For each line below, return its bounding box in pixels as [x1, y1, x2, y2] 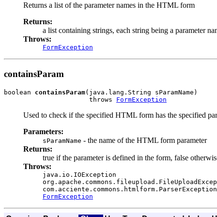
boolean [4, 88, 35, 96]
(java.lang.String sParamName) [85, 88, 198, 96]
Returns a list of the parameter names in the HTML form [23, 1, 195, 10]
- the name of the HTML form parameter [81, 136, 207, 144]
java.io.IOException [43, 170, 116, 178]
